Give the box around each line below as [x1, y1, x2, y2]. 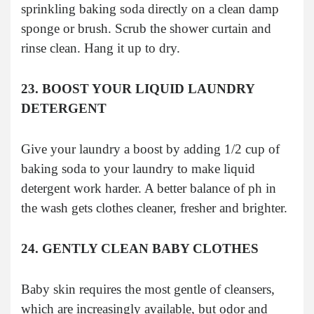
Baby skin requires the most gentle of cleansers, [21, 281, 275, 296]
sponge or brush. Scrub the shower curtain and [21, 20, 271, 36]
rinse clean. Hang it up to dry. [21, 40, 180, 55]
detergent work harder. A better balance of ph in [21, 180, 276, 196]
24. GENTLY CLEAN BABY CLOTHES [21, 240, 259, 256]
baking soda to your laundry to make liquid [21, 161, 255, 176]
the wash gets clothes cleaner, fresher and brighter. [21, 200, 287, 215]
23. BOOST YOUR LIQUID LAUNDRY [21, 81, 254, 96]
